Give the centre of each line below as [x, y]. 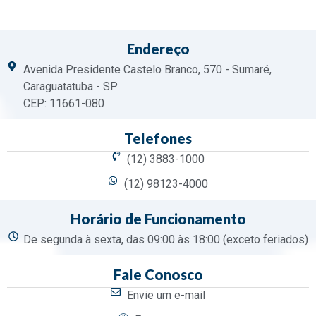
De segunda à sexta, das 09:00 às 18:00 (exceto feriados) [165, 240]
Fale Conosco [158, 275]
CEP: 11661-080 [63, 104]
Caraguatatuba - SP [70, 87]
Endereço [158, 49]
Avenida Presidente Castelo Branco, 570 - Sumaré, [147, 70]
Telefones [158, 139]
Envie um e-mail [166, 296]
